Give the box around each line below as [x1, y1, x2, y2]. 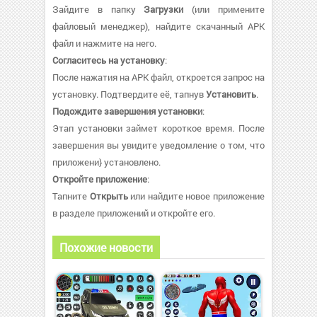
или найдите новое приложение [127, 189, 265, 202]
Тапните [52, 189, 90, 202]
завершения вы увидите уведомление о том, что [52, 138, 265, 151]
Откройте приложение [52, 172, 147, 185]
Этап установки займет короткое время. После [52, 121, 265, 134]
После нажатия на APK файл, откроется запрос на [52, 70, 265, 83]
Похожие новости [59, 239, 153, 255]
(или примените [183, 2, 265, 16]
